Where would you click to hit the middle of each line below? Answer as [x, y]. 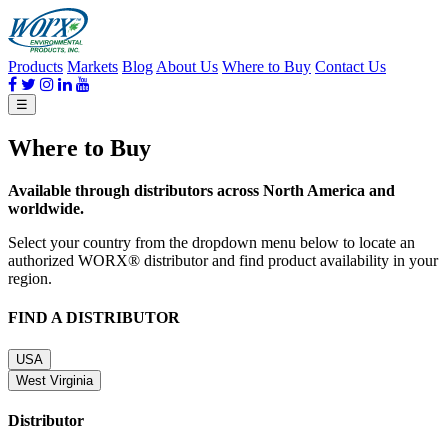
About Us [187, 67]
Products [35, 67]
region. [30, 279]
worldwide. [46, 209]
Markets [92, 67]
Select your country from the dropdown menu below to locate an [211, 243]
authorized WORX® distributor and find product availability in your [223, 261]
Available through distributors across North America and [201, 191]
